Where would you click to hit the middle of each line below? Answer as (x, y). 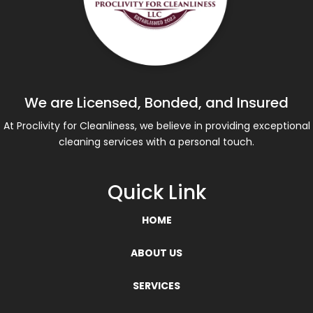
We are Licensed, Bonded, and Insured (156, 102)
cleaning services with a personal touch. (156, 141)
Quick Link (156, 192)
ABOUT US (156, 253)
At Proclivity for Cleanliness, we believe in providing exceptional (156, 125)
